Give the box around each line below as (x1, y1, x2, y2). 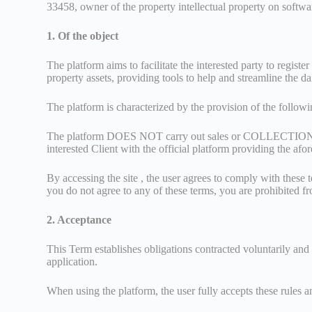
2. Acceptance (47, 213, 112, 226)
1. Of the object (47, 29, 119, 42)
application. (47, 255, 98, 267)
